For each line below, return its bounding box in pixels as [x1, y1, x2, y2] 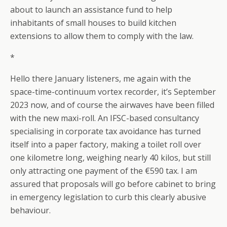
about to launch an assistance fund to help [10, 4, 172, 15]
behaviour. [10, 205, 51, 216]
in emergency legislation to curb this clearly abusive [10, 192, 206, 203]
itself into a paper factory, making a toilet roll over [10, 139, 201, 150]
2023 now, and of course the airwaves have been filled [10, 99, 214, 110]
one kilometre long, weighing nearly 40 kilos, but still [10, 152, 211, 163]
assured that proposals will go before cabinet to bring [10, 178, 216, 190]
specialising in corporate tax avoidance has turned [10, 126, 201, 137]
